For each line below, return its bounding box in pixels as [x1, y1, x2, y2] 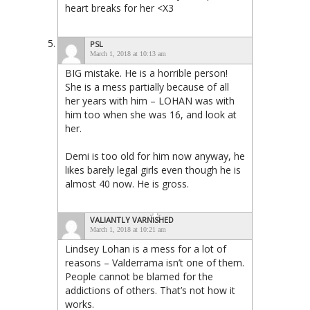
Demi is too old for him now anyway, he [65, 149, 245, 163]
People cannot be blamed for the [65, 269, 213, 283]
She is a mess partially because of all [65, 80, 229, 93]
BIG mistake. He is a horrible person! [65, 66, 228, 80]
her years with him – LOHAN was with [65, 93, 235, 107]
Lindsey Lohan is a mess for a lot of [65, 241, 226, 255]
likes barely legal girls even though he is [65, 163, 241, 176]
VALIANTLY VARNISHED [90, 214, 174, 225]
